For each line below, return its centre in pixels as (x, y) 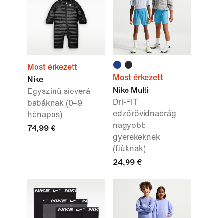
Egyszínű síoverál (60, 91)
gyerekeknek (136, 137)
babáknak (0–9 (55, 103)
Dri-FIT (125, 102)
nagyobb (129, 125)
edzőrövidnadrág (145, 114)
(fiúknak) (129, 149)
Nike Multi (131, 90)
